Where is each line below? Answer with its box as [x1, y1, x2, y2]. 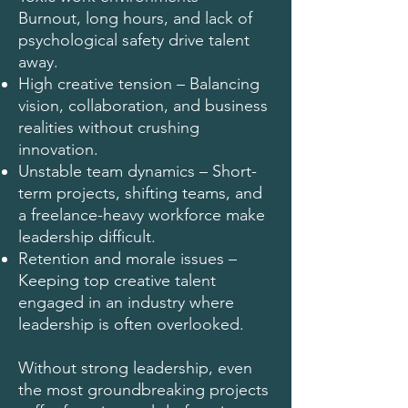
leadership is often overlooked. [18, 314, 244, 334]
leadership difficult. [18, 227, 156, 247]
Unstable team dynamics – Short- [18, 161, 257, 181]
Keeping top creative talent [18, 270, 216, 291]
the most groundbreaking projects [18, 380, 269, 400]
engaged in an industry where [18, 292, 234, 312]
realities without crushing [18, 117, 199, 138]
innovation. [18, 139, 98, 159]
